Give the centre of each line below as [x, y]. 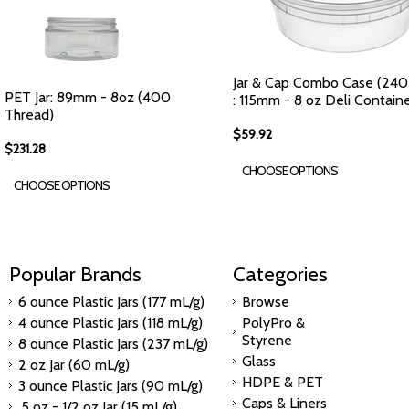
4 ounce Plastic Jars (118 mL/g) [110, 323]
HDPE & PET [283, 382]
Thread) [29, 115]
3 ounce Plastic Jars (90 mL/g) [110, 386]
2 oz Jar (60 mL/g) [74, 365]
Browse [266, 302]
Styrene [267, 340]
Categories [280, 274]
